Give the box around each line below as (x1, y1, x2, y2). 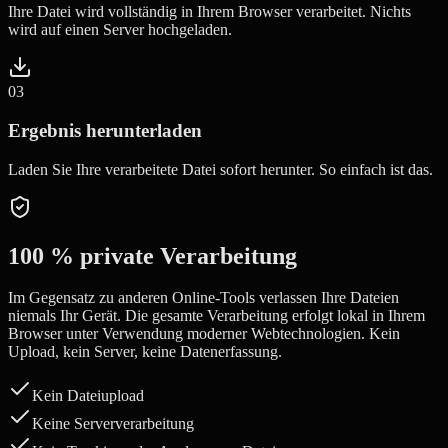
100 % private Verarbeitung (8, 242, 297, 269)
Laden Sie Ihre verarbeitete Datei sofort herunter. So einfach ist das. (8, 160, 433, 178)
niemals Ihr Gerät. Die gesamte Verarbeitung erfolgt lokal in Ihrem (8, 307, 425, 325)
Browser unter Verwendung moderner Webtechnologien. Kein (8, 325, 400, 343)
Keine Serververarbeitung (32, 415, 194, 433)
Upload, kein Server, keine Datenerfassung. (8, 343, 282, 361)
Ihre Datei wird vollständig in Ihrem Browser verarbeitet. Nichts (8, 3, 411, 21)
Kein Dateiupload (32, 387, 144, 405)
